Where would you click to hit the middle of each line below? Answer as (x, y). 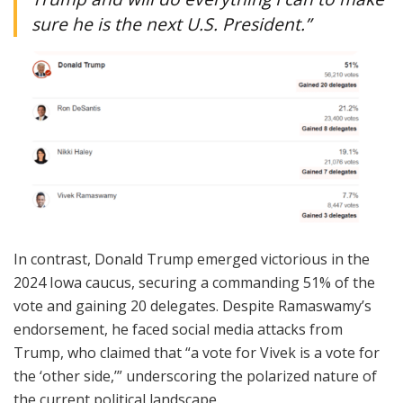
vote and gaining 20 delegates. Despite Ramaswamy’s (193, 306)
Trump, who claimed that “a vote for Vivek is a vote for (197, 353)
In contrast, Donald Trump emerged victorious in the (192, 260)
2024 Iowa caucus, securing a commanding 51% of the (194, 283)
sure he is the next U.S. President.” (171, 23)
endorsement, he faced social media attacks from (178, 330)
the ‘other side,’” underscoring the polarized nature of (195, 376)
